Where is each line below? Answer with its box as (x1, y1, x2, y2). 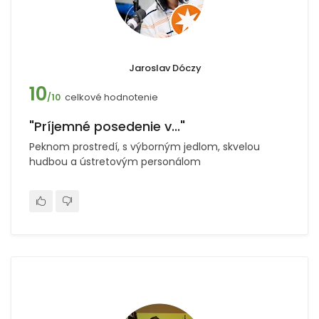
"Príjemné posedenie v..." (29, 117, 185, 135)
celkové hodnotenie (65, 90, 158, 104)
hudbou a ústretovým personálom (29, 155, 201, 169)
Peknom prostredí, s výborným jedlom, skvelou (29, 140, 260, 154)
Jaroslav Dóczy (128, 61, 202, 75)
